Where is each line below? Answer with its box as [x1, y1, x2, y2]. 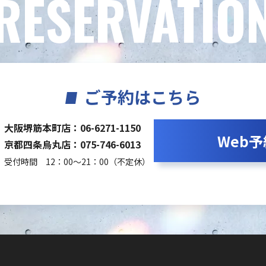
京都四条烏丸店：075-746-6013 [4, 137, 141, 151]
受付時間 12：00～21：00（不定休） [4, 156, 150, 167]
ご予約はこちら [84, 85, 201, 109]
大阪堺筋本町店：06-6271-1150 [4, 121, 141, 135]
